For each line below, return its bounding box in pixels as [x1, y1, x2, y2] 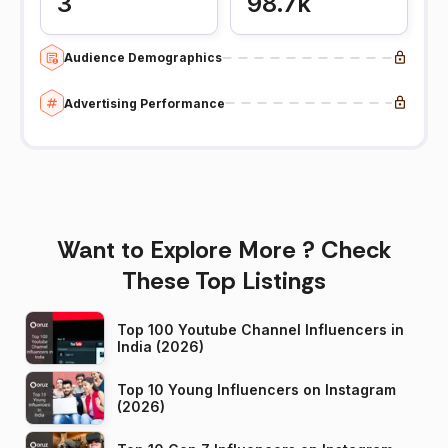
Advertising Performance [64, 95, 225, 111]
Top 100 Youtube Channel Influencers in [117, 320, 404, 338]
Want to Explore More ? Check [56, 233, 392, 265]
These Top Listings [122, 264, 326, 296]
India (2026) [117, 337, 204, 355]
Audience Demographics [64, 50, 222, 66]
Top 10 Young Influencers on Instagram [117, 380, 396, 398]
